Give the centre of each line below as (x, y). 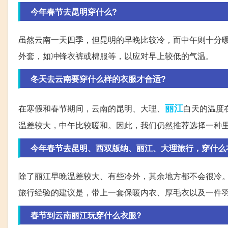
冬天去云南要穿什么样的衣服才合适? (98, 78)
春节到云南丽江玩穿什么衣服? (86, 215)
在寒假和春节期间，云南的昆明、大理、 (92, 108)
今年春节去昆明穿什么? (74, 11)
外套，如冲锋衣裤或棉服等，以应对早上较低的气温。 (116, 55)
